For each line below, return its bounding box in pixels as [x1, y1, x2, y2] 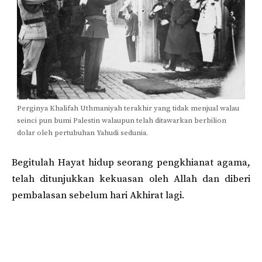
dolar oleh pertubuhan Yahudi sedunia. [17, 128, 148, 138]
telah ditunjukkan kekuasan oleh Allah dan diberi [12, 172, 250, 185]
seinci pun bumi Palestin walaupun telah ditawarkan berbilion [17, 116, 226, 126]
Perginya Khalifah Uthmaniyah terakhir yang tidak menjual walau [17, 104, 239, 113]
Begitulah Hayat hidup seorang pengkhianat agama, [12, 156, 250, 169]
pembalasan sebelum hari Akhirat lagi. [12, 188, 185, 202]
